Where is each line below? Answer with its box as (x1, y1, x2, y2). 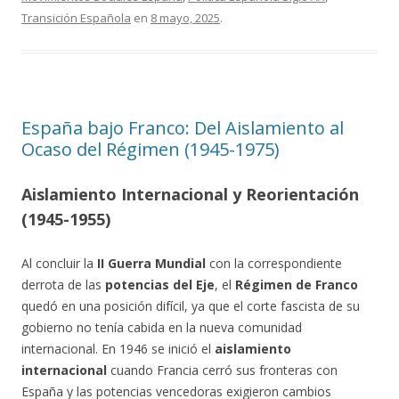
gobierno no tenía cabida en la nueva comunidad (21, 319, 302, 336)
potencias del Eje (105, 276, 215, 293)
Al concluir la (21, 255, 97, 272)
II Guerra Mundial (97, 255, 206, 272)
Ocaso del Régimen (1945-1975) (21, 137, 280, 161)
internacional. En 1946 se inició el (21, 340, 215, 357)
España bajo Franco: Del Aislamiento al (21, 116, 344, 140)
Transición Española (21, 10, 131, 26)
